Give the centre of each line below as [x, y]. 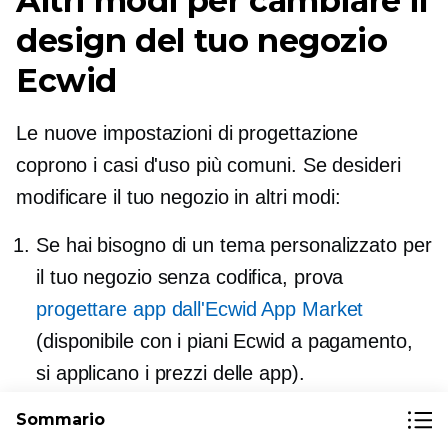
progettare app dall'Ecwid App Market [200, 309]
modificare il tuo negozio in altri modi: [178, 197]
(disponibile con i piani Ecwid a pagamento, [224, 341]
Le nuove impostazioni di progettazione [187, 133]
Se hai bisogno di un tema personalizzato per [234, 245]
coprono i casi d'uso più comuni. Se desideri [208, 165]
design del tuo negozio [202, 41]
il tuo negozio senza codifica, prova [190, 277]
